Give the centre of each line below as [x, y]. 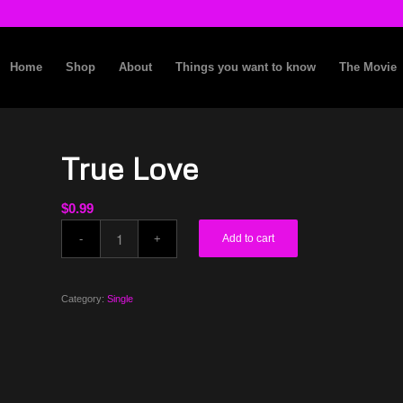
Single [121, 299]
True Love [130, 168]
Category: [85, 299]
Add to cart [249, 238]
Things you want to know [246, 67]
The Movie [368, 67]
